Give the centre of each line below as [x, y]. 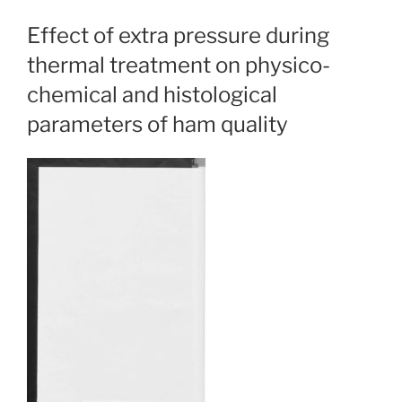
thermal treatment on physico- [179, 65]
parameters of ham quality [157, 124]
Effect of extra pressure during [178, 35]
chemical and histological [152, 95]
